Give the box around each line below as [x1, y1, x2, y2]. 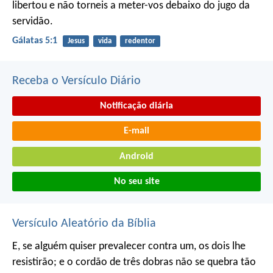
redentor [124, 37, 155, 46]
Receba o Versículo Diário [12, 74, 141, 87]
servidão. [12, 16, 53, 28]
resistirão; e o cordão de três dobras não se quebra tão [12, 257, 256, 269]
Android [119, 151, 154, 161]
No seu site [113, 177, 160, 187]
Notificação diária [100, 101, 173, 111]
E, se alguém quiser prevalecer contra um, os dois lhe [12, 241, 246, 253]
